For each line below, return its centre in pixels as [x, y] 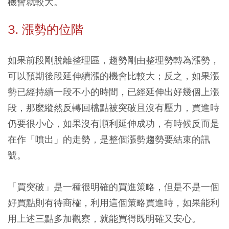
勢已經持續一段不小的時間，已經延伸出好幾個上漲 [113, 92]
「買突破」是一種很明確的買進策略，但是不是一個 [113, 187]
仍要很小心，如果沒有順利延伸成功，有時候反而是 [113, 124]
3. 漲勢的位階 [45, 30]
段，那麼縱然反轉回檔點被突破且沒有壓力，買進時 [113, 108]
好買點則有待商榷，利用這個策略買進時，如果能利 [113, 203]
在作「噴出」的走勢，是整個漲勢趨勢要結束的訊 [109, 140]
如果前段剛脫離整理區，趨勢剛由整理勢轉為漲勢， [113, 60]
